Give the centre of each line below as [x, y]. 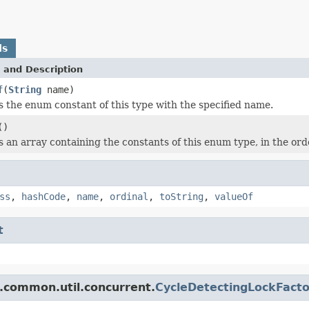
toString [181, 196]
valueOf [234, 196]
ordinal [129, 196]
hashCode [43, 196]
